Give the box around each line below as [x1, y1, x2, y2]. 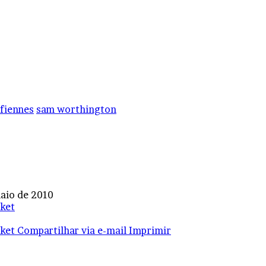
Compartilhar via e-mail [17, 224, 126, 237]
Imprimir [129, 224, 171, 237]
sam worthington [36, 103, 116, 116]
